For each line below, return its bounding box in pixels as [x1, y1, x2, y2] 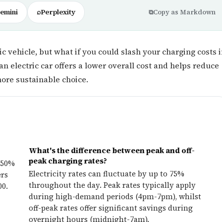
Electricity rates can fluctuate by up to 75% [29, 168, 184, 179]
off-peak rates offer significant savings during [29, 203, 193, 213]
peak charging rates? [29, 156, 107, 166]
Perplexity [40, 7, 75, 17]
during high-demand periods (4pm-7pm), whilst [29, 191, 201, 202]
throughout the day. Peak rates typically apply [29, 180, 196, 190]
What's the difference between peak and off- [29, 145, 195, 156]
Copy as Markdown [153, 8, 216, 16]
